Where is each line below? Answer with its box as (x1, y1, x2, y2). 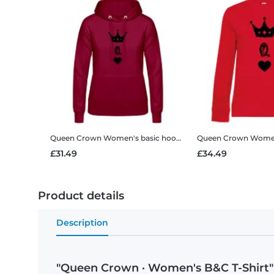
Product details (38, 189, 124, 203)
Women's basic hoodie (103, 133, 176, 143)
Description (56, 217, 108, 229)
